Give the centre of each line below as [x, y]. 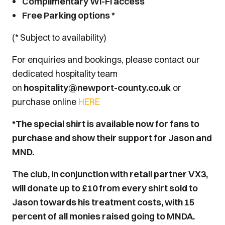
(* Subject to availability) [59, 37]
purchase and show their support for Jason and [112, 138]
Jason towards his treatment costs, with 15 [103, 202]
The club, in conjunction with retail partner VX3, [110, 174]
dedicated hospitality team [65, 74]
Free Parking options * [69, 15]
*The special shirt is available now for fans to [106, 124]
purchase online [45, 102]
